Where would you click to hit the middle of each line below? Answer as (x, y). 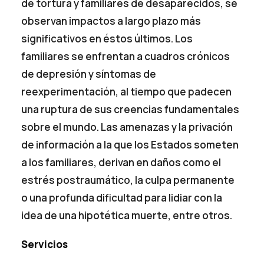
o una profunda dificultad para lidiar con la (122, 197)
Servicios (45, 244)
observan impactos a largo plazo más (111, 21)
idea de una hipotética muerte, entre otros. (127, 215)
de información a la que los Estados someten (130, 144)
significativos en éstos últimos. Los (107, 38)
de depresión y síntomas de (89, 74)
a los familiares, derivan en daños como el (121, 162)
